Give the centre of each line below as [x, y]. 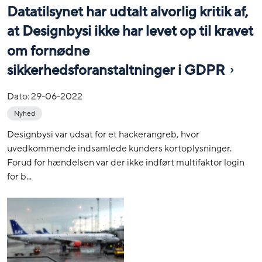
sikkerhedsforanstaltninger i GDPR [116, 70]
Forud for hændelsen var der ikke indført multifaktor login [126, 162]
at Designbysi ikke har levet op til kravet [130, 32]
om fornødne [48, 51]
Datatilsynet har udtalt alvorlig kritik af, [127, 12]
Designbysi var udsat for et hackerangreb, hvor [103, 134]
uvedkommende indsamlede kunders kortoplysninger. [119, 148]
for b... [19, 176]
